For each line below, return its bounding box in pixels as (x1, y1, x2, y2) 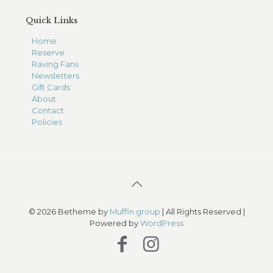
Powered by (90, 218, 140, 229)
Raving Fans (32, 59, 79, 69)
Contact (32, 105, 64, 116)
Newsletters (32, 71, 79, 81)
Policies (32, 117, 62, 127)
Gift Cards (32, 82, 70, 93)
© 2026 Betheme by (28, 207, 110, 217)
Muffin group (109, 207, 160, 217)
